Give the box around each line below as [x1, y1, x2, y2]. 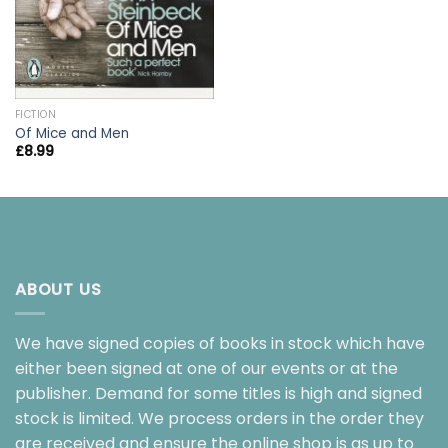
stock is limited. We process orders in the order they [15, 407, 424, 431]
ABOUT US [15, 277, 102, 301]
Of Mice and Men [14, 123, 129, 143]
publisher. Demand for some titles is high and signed [15, 382, 422, 406]
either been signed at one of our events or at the [15, 357, 398, 381]
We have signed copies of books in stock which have [15, 332, 425, 356]
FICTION [14, 107, 57, 123]
